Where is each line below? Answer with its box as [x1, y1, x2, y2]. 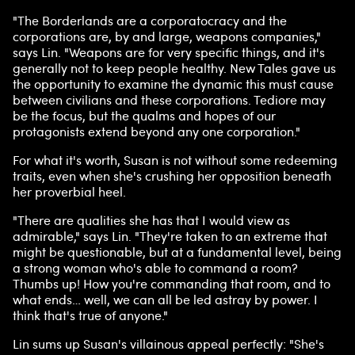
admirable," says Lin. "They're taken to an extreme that [13, 227, 327, 245]
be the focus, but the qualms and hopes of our [13, 106, 276, 124]
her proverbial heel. [13, 182, 126, 200]
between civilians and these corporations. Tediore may [13, 90, 326, 109]
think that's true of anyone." [13, 306, 168, 324]
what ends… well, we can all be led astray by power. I [13, 290, 318, 308]
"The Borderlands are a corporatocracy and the [13, 11, 287, 29]
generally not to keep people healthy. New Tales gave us [13, 59, 336, 77]
